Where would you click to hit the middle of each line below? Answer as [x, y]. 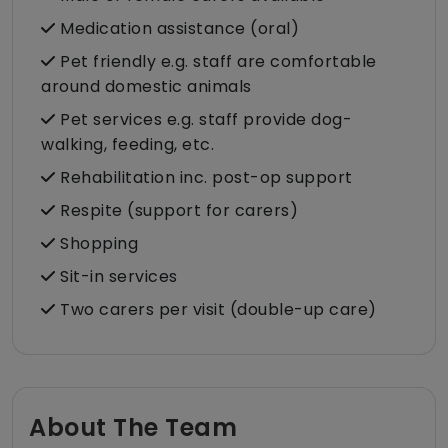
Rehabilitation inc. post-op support [204, 178]
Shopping [96, 244]
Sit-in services [116, 277]
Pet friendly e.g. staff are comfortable [216, 62]
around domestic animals [146, 87]
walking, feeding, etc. [127, 145]
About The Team [133, 428]
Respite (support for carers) [176, 211]
